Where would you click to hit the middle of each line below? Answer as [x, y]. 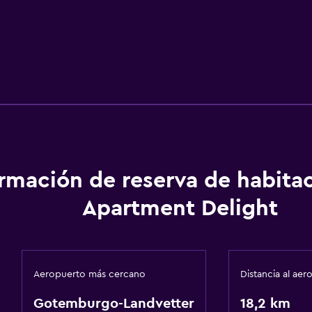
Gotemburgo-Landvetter [114, 304]
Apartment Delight [180, 208]
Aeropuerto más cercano [89, 274]
